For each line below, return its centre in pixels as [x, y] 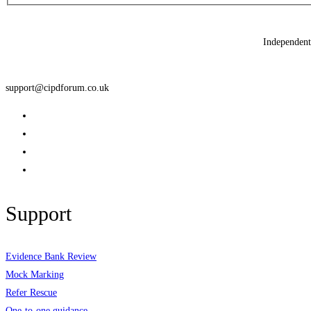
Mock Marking [35, 275]
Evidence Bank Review [51, 257]
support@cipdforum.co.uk [57, 88]
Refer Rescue [31, 293]
